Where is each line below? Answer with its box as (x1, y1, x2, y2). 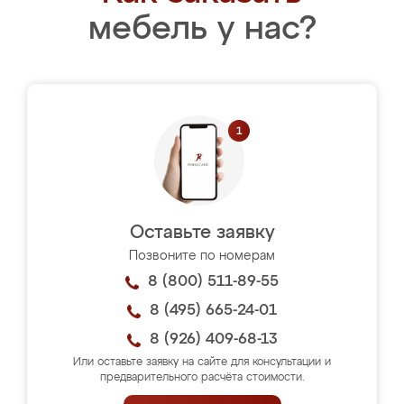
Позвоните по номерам (129, 250, 275, 262)
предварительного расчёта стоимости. (99, 372, 305, 383)
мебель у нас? (87, 14, 317, 46)
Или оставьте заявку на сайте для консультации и (73, 357, 331, 368)
